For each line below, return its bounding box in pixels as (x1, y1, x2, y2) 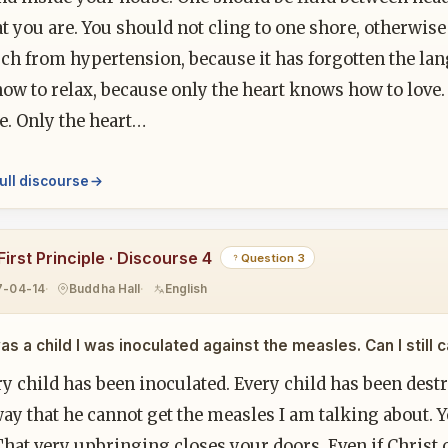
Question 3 (240, 250, 305, 265)
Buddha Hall (69, 281, 141, 297)
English (164, 281, 208, 297)
